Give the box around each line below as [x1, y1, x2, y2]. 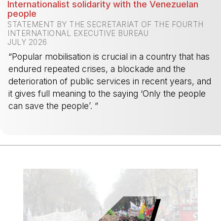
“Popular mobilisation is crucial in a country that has [8, 51, 210, 62]
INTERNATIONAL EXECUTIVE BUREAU [7, 29, 149, 38]
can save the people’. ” [8, 101, 99, 111]
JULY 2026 [7, 37, 47, 47]
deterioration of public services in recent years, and [8, 76, 212, 87]
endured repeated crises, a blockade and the [8, 64, 186, 74]
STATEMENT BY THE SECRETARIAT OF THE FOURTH [7, 20, 204, 30]
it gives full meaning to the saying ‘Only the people [8, 88, 206, 99]
